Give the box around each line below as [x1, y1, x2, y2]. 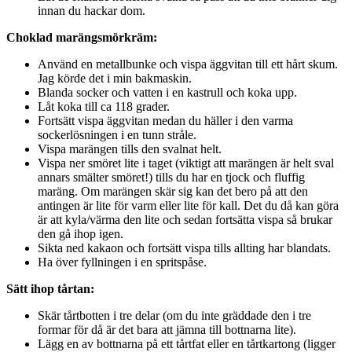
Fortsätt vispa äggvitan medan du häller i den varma [38, 113, 293, 127]
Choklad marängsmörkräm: [6, 30, 157, 44]
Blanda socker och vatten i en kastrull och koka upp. [38, 85, 297, 99]
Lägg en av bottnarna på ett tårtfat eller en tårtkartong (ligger [38, 336, 335, 350]
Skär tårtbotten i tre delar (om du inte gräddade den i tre [38, 308, 311, 322]
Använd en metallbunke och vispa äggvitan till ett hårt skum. [38, 57, 338, 71]
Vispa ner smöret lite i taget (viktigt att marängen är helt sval [38, 156, 334, 170]
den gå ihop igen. [38, 226, 123, 240]
